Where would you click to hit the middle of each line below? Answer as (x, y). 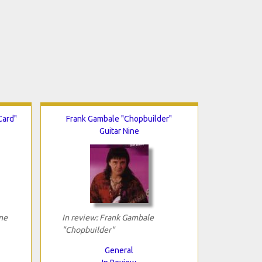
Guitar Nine (119, 131)
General (119, 250)
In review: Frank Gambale (108, 217)
